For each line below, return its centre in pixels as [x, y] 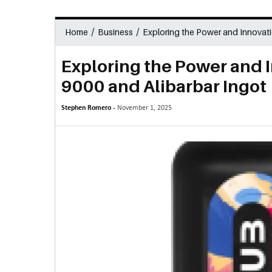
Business [115, 32]
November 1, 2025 [144, 108]
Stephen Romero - [89, 108]
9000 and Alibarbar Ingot [164, 86]
